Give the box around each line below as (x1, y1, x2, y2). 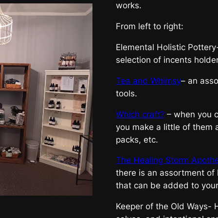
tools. (115, 88, 137, 98)
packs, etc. (115, 134, 158, 145)
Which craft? (115, 109, 164, 119)
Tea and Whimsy (115, 75, 181, 86)
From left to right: (115, 21, 183, 32)
